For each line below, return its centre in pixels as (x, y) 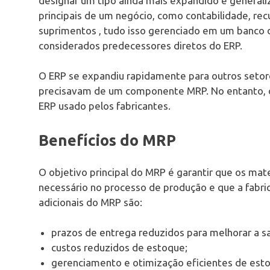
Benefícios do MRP (107, 140)
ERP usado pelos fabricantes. (105, 106)
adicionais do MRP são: (90, 202)
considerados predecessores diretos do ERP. (140, 45)
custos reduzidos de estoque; (120, 248)
